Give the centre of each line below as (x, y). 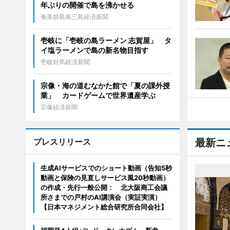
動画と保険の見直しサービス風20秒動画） (105, 178)
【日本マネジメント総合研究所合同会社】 (104, 207)
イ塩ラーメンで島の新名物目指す (94, 50)
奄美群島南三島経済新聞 (74, 17)
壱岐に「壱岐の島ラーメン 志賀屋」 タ (106, 41)
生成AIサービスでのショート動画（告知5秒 (106, 168)
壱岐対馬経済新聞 (65, 62)
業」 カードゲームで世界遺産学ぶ (98, 95)
